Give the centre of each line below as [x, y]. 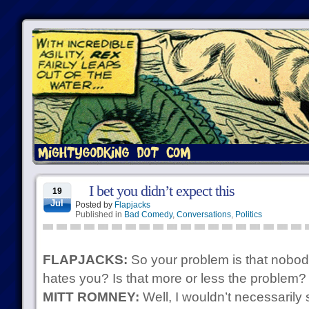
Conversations [203, 215]
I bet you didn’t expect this [161, 191]
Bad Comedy [148, 215]
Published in [99, 215]
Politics [248, 215]
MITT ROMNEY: [91, 297]
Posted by [94, 205]
